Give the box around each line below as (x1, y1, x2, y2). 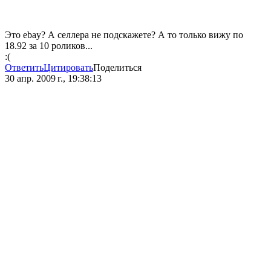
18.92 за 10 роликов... (5, 41, 93, 51)
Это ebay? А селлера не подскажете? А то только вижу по (5, 30, 243, 41)
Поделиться (93, 62, 142, 73)
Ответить (5, 62, 44, 73)
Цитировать (44, 62, 93, 73)
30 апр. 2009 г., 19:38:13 (5, 73, 102, 84)
